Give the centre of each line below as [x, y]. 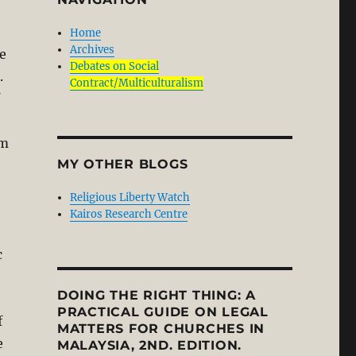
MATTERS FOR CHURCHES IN [161, 329]
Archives [93, 50]
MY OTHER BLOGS [122, 164]
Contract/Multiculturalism [137, 83]
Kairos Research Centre [129, 214]
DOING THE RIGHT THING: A [156, 295]
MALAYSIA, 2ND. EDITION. [149, 345]
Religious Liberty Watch [130, 197]
